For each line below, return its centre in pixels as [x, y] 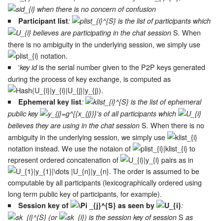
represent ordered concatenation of [64, 160]
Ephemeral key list [50, 102]
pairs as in [176, 160]
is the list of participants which [164, 21]
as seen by [136, 205]
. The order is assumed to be [154, 171]
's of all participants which [137, 114]
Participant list [43, 21]
